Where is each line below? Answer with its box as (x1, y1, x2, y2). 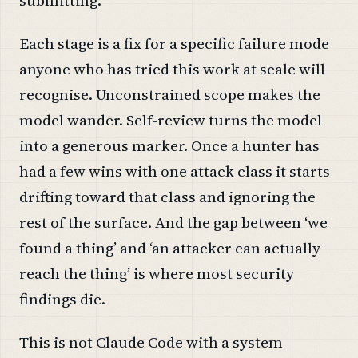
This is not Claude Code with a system (19, 331, 283, 352)
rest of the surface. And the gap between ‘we (19, 211, 328, 233)
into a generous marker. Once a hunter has (19, 134, 320, 156)
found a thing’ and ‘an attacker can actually (19, 237, 320, 258)
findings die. (19, 288, 105, 309)
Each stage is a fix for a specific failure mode (19, 32, 329, 54)
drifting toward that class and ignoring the (19, 185, 316, 207)
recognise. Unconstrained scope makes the (19, 83, 320, 105)
